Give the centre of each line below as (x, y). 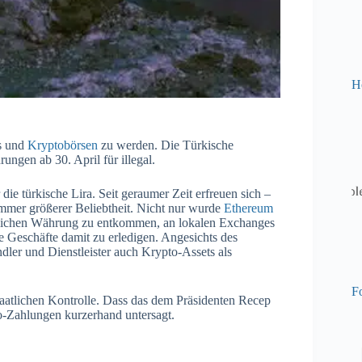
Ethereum (248, 208)
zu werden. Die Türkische (166, 145)
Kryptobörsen (63, 145)
